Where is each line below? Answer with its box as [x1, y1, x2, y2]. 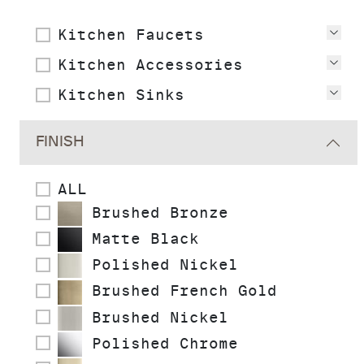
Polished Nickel [82, 256, 238, 274]
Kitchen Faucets [58, 26, 204, 43]
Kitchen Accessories [58, 56, 243, 73]
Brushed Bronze [82, 204, 228, 221]
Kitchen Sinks [58, 86, 184, 103]
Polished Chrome [82, 334, 238, 352]
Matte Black [82, 230, 199, 248]
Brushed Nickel [82, 308, 228, 326]
